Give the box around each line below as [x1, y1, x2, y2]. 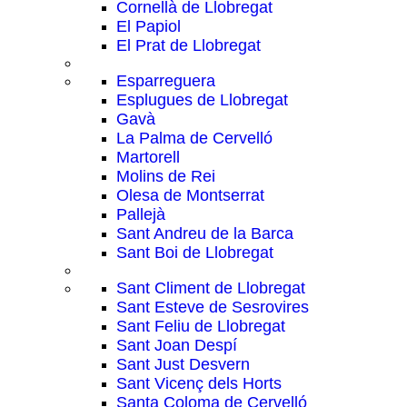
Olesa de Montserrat [116, 186, 264, 204]
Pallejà [116, 205, 165, 223]
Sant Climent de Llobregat [116, 279, 305, 297]
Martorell [116, 148, 180, 166]
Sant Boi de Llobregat [116, 243, 273, 262]
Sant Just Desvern [116, 355, 250, 373]
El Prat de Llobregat [116, 36, 261, 55]
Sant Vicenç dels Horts [116, 374, 282, 392]
